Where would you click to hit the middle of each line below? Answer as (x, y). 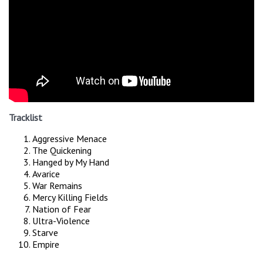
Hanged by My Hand (71, 162)
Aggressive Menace (70, 139)
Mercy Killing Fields (70, 198)
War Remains (57, 186)
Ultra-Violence (61, 221)
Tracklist (26, 118)
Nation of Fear (62, 209)
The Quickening (62, 151)
